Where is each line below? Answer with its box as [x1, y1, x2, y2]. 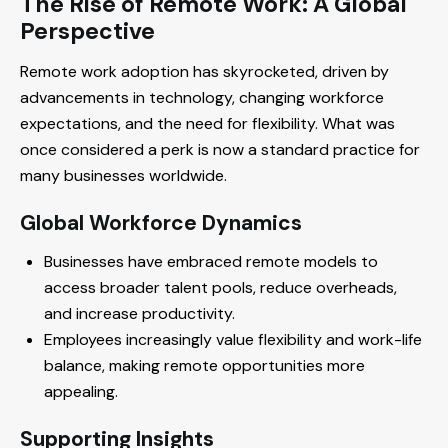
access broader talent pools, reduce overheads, [44, 277, 397, 299]
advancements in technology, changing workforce [20, 87, 384, 109]
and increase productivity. [44, 303, 235, 325]
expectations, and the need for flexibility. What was [20, 113, 395, 135]
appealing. [44, 381, 118, 403]
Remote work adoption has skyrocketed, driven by [20, 61, 389, 83]
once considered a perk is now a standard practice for [20, 139, 420, 161]
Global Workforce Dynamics [20, 209, 302, 238]
